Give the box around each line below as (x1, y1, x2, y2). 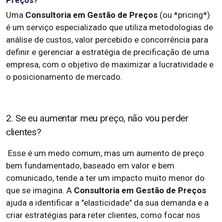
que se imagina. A (6, 185, 74, 195)
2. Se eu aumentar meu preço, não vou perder (6, 112, 189, 124)
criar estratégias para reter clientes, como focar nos (6, 210, 200, 220)
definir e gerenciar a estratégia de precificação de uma (6, 47, 209, 57)
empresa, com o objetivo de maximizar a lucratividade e (6, 59, 214, 69)
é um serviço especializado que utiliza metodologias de (6, 22, 213, 32)
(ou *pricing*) (158, 10, 210, 20)
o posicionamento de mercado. (6, 72, 122, 82)
